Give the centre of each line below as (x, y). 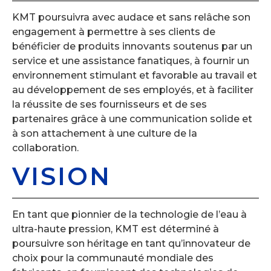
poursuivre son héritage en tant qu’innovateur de (131, 243)
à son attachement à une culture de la (105, 134)
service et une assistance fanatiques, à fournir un (131, 61)
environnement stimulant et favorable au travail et (135, 76)
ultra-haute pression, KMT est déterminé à (116, 229)
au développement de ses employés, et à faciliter (133, 90)
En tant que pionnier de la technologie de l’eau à (129, 214)
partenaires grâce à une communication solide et (132, 119)
